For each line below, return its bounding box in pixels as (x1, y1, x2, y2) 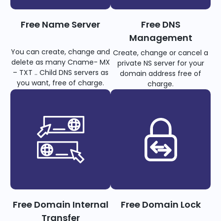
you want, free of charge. (17, 78, 104, 88)
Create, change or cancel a (113, 48, 208, 58)
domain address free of (120, 69, 201, 79)
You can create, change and (11, 47, 110, 57)
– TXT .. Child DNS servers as (12, 68, 109, 78)
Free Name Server (21, 18, 100, 31)
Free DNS (141, 18, 181, 31)
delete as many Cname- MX (11, 57, 110, 68)
